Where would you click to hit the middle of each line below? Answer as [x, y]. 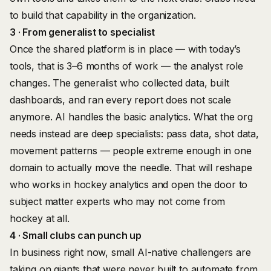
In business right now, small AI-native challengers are [130, 252]
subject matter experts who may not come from [118, 201]
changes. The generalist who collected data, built [119, 83]
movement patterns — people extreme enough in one [131, 151]
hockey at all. [40, 218]
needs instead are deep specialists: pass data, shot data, [134, 134]
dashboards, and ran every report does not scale [120, 100]
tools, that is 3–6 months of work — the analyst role [126, 66]
